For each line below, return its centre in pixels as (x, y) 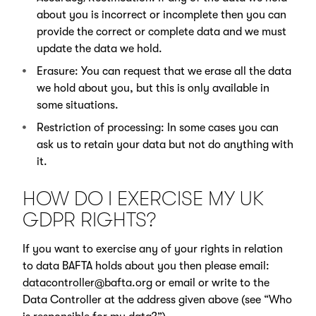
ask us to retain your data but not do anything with (165, 145)
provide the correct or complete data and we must (161, 32)
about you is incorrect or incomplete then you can (161, 15)
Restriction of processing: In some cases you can (157, 128)
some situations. (77, 105)
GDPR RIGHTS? (89, 220)
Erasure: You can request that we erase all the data (164, 72)
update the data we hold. (99, 49)
